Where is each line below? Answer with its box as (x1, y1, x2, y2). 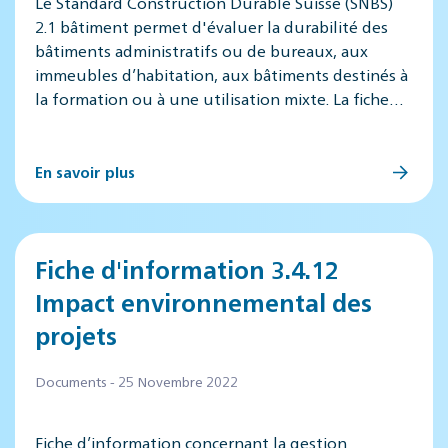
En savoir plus (35, 162, 135, 181)
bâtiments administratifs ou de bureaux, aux (35, 40, 368, 61)
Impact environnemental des (35, 286, 372, 318)
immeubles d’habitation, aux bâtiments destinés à (35, 64, 408, 85)
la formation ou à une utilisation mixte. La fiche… (35, 88, 404, 109)
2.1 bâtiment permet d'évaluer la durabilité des (35, 16, 388, 37)
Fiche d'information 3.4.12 (35, 253, 339, 285)
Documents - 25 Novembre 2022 (35, 372, 238, 390)
